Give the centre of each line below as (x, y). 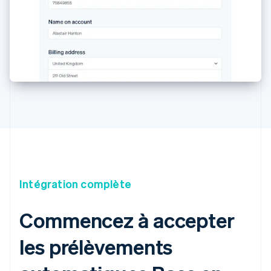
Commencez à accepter (127, 220)
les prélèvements (96, 246)
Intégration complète (75, 183)
